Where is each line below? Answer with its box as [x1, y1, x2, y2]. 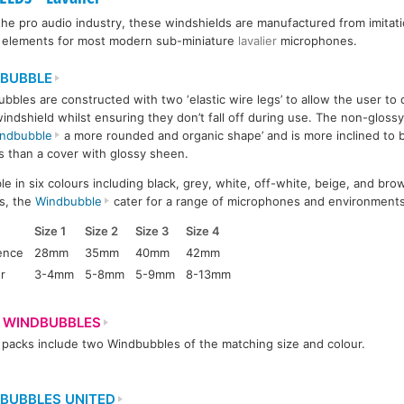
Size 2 [85, 223, 119, 238]
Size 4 [186, 223, 221, 238]
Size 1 [34, 223, 67, 238]
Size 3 [135, 223, 170, 238]
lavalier [238, 33, 278, 49]
